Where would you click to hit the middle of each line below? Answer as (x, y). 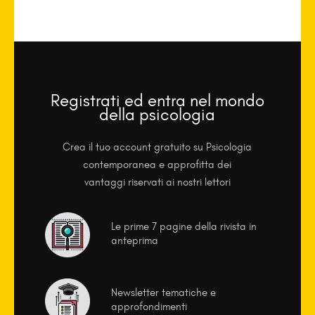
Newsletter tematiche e (163, 293)
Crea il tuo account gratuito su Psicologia (157, 147)
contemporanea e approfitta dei (157, 165)
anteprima (134, 241)
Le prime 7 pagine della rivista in (184, 227)
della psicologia (157, 115)
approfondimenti (149, 307)
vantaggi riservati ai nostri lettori (157, 182)
